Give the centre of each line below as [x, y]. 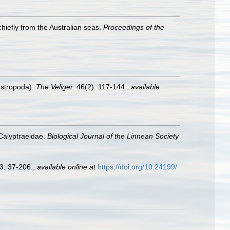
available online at [66, 167]
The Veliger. [55, 87]
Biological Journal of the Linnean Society [113, 136]
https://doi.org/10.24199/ [137, 167]
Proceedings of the [134, 27]
